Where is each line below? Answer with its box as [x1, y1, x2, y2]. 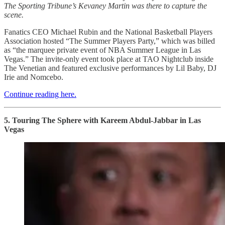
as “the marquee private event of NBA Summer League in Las [4, 45, 201, 54]
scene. [4, 10, 24, 19]
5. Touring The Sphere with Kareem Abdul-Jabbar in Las [4, 116, 201, 125]
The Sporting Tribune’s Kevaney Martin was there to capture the [4, 1, 207, 10]
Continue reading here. [4, 89, 76, 98]
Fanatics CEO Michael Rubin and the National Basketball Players [4, 27, 212, 36]
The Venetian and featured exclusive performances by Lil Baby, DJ [4, 63, 216, 72]
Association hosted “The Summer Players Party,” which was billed [4, 36, 215, 45]
